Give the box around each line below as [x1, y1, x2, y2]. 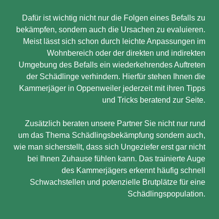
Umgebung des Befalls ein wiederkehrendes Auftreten [19, 61, 205, 69]
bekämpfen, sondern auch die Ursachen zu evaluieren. [16, 25, 205, 34]
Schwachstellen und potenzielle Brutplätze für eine [30, 178, 205, 186]
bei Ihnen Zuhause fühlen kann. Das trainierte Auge [27, 154, 205, 163]
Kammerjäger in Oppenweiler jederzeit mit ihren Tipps [19, 84, 205, 92]
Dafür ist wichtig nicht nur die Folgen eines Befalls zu [22, 14, 205, 22]
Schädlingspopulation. [128, 190, 205, 198]
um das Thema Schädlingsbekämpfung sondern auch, [18, 131, 205, 139]
